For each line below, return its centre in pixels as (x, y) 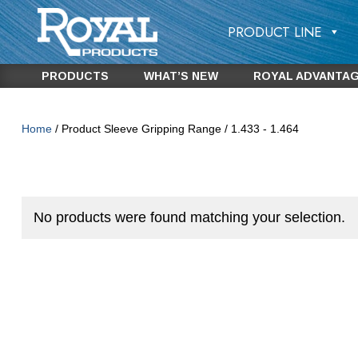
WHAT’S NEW (181, 76)
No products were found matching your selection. (189, 217)
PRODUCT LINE (274, 32)
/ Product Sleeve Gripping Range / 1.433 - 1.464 (175, 129)
